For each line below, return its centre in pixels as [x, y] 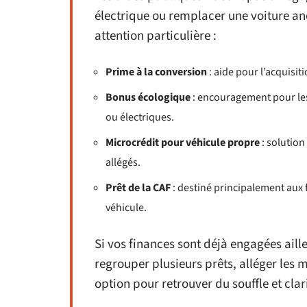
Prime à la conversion [156, 72]
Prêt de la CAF [138, 188]
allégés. [123, 162]
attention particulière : [156, 36]
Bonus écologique [148, 97]
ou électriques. [140, 117]
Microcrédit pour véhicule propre [183, 143]
